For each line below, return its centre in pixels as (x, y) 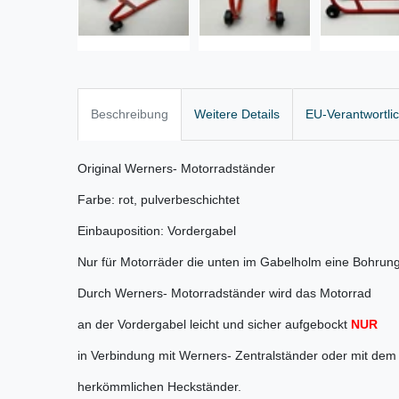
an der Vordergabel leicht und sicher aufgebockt (214, 325)
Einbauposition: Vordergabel (157, 231)
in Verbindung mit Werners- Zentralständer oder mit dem (237, 356)
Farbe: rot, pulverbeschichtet (159, 200)
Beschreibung (130, 114)
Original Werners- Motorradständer (176, 169)
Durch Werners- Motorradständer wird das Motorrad (224, 293)
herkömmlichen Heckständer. (159, 387)
